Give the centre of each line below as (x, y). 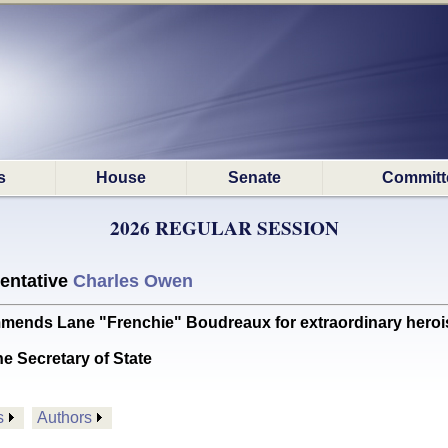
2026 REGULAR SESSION (224, 228)
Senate (254, 177)
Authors (64, 417)
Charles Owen (133, 281)
